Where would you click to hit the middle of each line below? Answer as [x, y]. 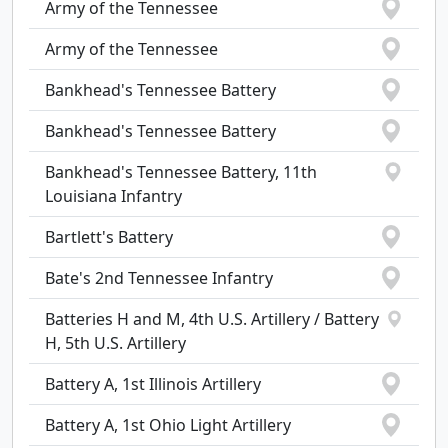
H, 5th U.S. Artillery [115, 343]
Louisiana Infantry [113, 196]
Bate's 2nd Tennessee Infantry [159, 278]
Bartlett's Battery [109, 237]
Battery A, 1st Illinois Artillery [153, 384]
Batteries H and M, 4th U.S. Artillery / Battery [212, 319]
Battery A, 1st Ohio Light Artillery [168, 425]
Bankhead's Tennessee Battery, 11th [181, 172]
